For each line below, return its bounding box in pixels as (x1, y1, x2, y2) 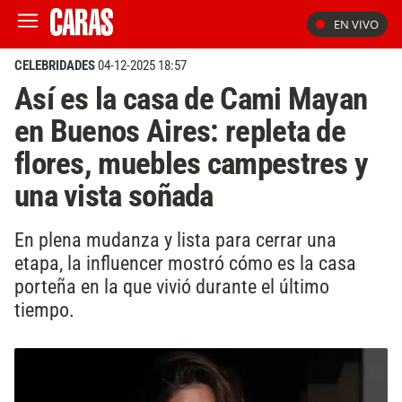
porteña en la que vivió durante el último (14, 274, 329, 298)
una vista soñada (14, 177, 214, 214)
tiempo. (14, 297, 74, 321)
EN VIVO (334, 16, 379, 32)
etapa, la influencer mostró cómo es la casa (14, 250, 356, 275)
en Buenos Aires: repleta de (14, 112, 345, 150)
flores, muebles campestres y (14, 144, 369, 182)
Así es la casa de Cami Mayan (14, 80, 368, 118)
